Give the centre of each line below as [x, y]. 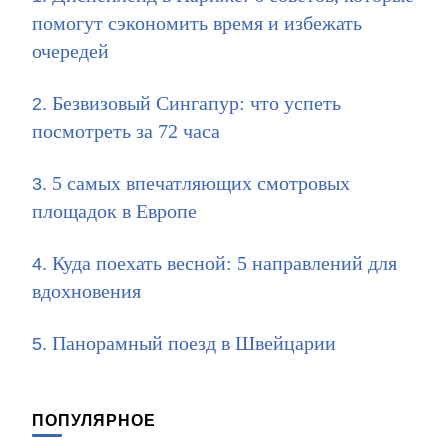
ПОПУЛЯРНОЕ [94, 420]
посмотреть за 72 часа [126, 131]
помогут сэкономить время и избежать [197, 23]
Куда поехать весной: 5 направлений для [224, 263]
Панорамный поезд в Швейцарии [194, 343]
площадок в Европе [114, 211]
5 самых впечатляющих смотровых [201, 183]
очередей [70, 51]
